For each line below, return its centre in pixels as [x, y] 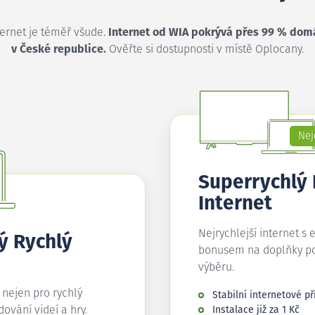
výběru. [216, 267]
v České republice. [59, 49]
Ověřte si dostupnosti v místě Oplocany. [205, 49]
